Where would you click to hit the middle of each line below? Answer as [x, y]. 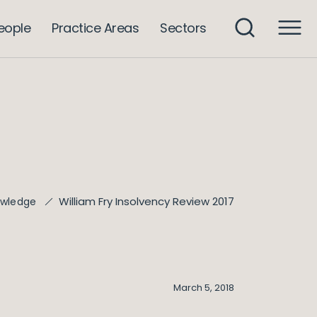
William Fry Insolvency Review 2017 [146, 201]
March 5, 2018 [204, 288]
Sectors [183, 28]
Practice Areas [96, 28]
